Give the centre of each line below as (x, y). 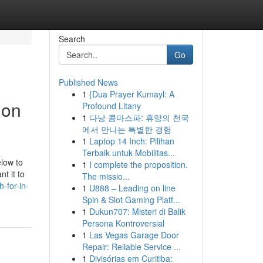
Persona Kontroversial (123, 223)
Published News (88, 82)
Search (72, 39)
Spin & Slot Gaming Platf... (131, 200)
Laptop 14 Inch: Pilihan (131, 141)
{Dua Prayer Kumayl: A (131, 94)
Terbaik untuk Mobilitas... (128, 153)
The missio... (106, 176)
